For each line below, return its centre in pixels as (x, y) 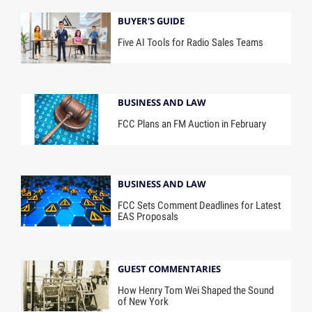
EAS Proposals (148, 216)
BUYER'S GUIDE (151, 21)
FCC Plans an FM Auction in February (192, 124)
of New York (143, 301)
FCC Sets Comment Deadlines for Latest (200, 205)
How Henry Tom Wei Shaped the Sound (196, 290)
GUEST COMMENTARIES (170, 268)
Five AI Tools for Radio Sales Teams (191, 42)
